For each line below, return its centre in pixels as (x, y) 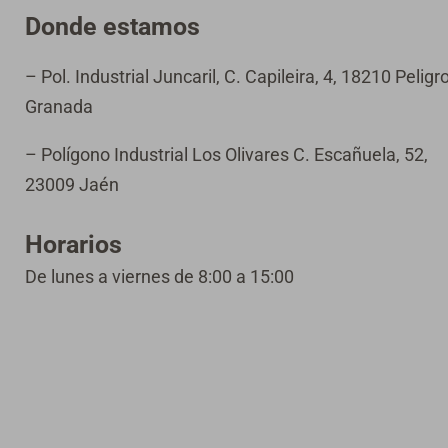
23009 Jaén (71, 185)
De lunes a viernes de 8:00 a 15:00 (159, 277)
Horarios (73, 245)
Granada (58, 107)
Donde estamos (112, 27)
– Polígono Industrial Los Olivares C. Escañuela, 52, (226, 155)
